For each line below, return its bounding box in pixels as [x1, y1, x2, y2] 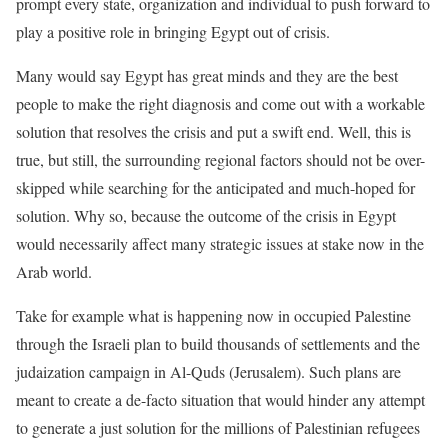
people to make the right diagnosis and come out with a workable [16, 93, 425, 114]
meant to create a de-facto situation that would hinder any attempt [16, 389, 425, 410]
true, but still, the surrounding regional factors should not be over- [16, 149, 425, 170]
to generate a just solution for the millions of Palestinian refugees [16, 417, 420, 438]
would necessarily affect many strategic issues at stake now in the [16, 233, 424, 254]
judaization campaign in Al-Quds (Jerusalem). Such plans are [16, 361, 401, 382]
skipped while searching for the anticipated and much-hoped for [16, 177, 415, 198]
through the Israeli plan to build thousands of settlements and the [16, 333, 420, 354]
